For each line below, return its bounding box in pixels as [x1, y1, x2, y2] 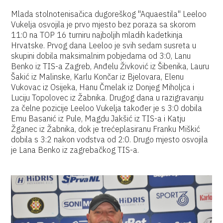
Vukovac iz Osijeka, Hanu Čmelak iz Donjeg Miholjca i [11, 82, 195, 92]
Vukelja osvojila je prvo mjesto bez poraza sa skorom [11, 19, 196, 29]
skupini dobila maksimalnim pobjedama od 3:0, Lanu [11, 51, 191, 61]
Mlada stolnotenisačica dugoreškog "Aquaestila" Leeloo [11, 9, 207, 19]
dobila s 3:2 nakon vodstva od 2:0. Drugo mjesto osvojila [11, 134, 209, 144]
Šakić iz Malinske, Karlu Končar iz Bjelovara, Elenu [11, 72, 184, 82]
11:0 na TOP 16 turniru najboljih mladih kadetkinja [11, 30, 183, 40]
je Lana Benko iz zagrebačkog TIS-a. [11, 145, 139, 155]
